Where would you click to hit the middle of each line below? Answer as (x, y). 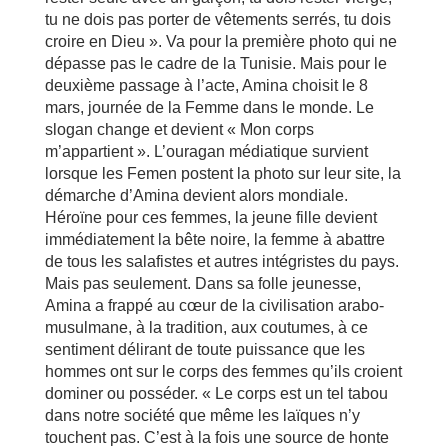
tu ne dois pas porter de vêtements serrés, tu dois (217, 19)
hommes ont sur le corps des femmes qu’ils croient (223, 371)
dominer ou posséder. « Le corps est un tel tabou (216, 393)
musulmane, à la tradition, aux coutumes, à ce (206, 327)
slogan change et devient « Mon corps (179, 129)
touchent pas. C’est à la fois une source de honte (216, 437)
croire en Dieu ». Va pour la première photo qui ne (220, 41)
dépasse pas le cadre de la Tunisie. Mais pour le (215, 63)
